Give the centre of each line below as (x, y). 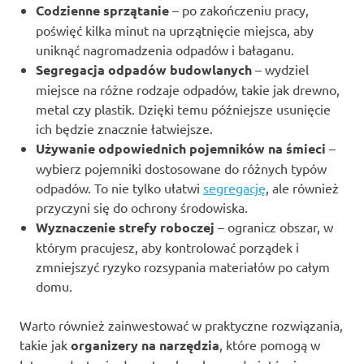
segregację (234, 187)
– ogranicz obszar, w (274, 226)
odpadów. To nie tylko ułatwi (119, 187)
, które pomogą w (270, 344)
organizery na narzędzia (145, 344)
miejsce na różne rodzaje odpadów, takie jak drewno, (188, 89)
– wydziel (280, 69)
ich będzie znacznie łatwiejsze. (124, 128)
